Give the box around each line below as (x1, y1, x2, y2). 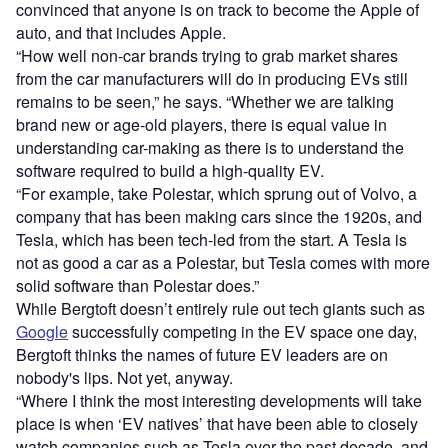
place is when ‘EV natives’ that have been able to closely (16, 412, 418, 436)
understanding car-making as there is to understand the (16, 136, 404, 160)
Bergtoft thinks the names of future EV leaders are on (16, 343, 388, 367)
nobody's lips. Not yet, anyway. (16, 366, 233, 390)
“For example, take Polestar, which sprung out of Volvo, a (16, 182, 417, 206)
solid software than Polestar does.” (16, 274, 259, 298)
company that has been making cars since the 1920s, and (16, 205, 422, 229)
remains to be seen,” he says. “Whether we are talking (16, 90, 394, 114)
